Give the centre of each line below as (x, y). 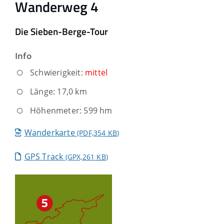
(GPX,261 (80, 156)
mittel (96, 72)
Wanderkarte (49, 132)
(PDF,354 (91, 132)
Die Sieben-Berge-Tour (61, 32)
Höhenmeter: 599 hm (71, 110)
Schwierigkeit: (57, 72)
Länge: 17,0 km (58, 91)
